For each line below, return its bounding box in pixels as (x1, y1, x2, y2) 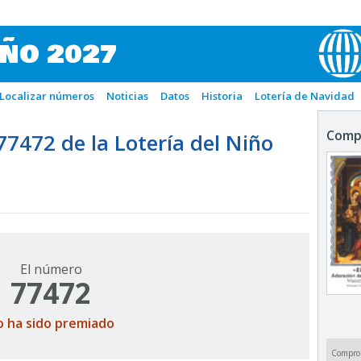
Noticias (106, 89, 148, 103)
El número (19, 260, 82, 278)
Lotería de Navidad (255, 89, 355, 103)
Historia (201, 89, 243, 103)
